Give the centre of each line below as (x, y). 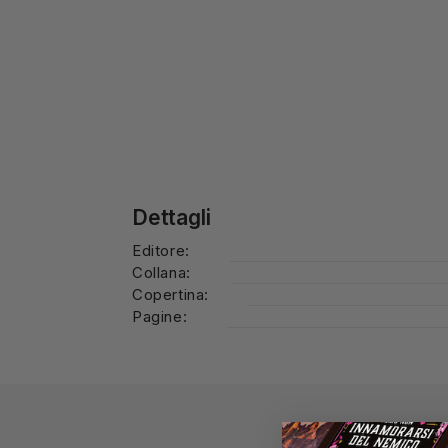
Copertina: (170, 294)
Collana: (161, 272)
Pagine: (160, 316)
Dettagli (171, 217)
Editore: (161, 250)
